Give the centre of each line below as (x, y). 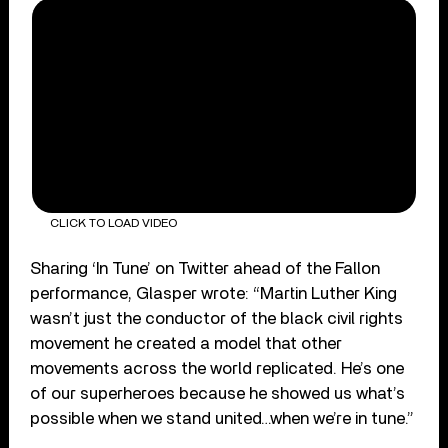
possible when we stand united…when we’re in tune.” (222, 418)
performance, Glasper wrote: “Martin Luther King (214, 293)
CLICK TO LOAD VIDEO (113, 223)
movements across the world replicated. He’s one (217, 368)
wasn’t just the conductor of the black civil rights (217, 318)
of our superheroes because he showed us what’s (218, 393)
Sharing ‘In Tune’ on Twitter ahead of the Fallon (205, 268)
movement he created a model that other (186, 343)
